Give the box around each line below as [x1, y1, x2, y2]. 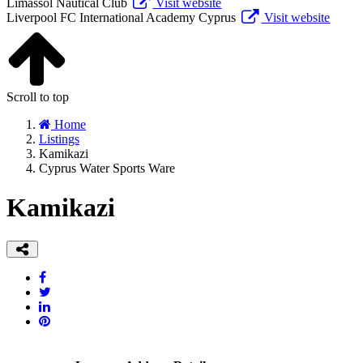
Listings [39, 132, 79, 146]
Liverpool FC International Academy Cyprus [6, 11, 236, 24]
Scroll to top [6, 90, 69, 104]
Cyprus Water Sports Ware [39, 161, 175, 175]
